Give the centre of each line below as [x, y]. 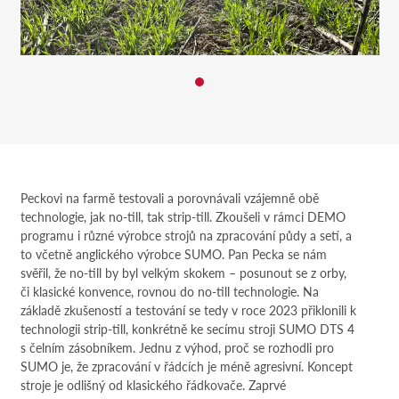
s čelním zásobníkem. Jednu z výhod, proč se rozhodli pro [177, 347]
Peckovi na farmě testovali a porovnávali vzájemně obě [169, 197]
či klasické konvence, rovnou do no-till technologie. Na [169, 291]
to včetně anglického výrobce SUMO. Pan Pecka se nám [173, 253]
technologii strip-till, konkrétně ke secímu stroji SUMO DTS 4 [187, 328]
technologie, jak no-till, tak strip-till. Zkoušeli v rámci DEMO [183, 216]
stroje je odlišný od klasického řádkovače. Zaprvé [153, 384]
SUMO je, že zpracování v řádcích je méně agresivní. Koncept [186, 366]
